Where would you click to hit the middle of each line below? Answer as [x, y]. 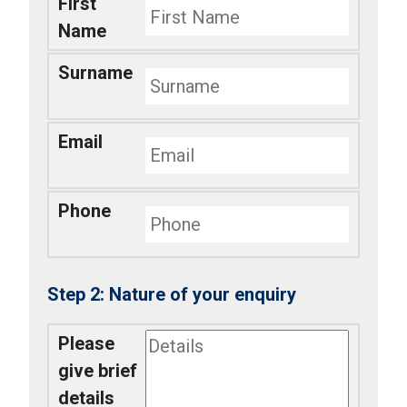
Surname [95, 72]
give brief [98, 370]
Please [86, 343]
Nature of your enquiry [203, 294]
